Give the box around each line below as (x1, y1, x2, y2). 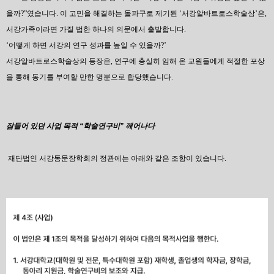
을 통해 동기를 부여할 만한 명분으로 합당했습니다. (6, 73, 175, 81)
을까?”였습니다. (6, 9, 60, 18)
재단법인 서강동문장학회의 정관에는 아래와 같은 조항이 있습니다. (6, 154, 228, 163)
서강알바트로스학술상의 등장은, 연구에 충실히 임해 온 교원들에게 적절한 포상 (6, 57, 265, 65)
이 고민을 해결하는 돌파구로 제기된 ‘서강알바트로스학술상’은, (60, 9, 267, 18)
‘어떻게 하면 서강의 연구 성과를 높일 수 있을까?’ (6, 41, 168, 50)
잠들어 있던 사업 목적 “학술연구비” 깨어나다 (6, 122, 155, 130)
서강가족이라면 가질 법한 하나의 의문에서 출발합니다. (6, 25, 188, 34)
